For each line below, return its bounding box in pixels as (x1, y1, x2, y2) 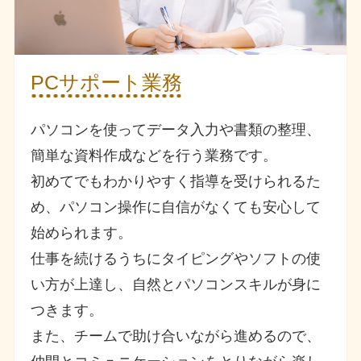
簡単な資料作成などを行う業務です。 (31, 147, 278, 164)
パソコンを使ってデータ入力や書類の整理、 (31, 121, 322, 138)
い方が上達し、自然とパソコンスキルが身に (31, 276, 322, 293)
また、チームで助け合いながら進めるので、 (31, 327, 322, 344)
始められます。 (31, 224, 133, 241)
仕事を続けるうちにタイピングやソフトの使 (31, 250, 322, 267)
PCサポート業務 (31, 72, 183, 94)
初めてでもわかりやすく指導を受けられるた (31, 172, 322, 189)
